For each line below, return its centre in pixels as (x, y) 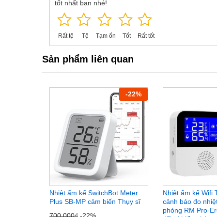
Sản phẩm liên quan (88, 59)
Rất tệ (66, 36)
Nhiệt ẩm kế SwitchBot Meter (94, 193)
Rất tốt (146, 36)
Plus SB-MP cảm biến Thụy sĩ (95, 202)
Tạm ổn (106, 36)
